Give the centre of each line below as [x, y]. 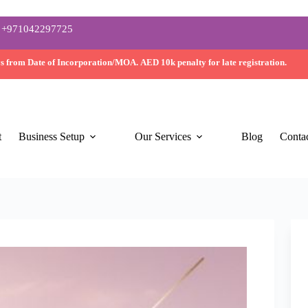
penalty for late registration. [231, 62]
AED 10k [158, 62]
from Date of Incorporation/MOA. [73, 62]
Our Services [163, 137]
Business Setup [51, 137]
